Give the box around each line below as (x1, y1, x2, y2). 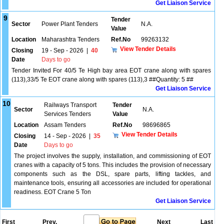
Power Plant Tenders (41, 20, 98, 27)
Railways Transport (44, 101, 96, 108)
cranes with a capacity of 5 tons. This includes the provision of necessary (14, 161, 211, 168)
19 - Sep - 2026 (41, 47, 83, 54)
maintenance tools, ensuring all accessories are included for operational (14, 179, 211, 186)
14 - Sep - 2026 (44, 132, 86, 139)
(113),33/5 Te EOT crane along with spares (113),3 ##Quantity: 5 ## (11, 76, 193, 83)
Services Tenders (44, 110, 91, 117)
